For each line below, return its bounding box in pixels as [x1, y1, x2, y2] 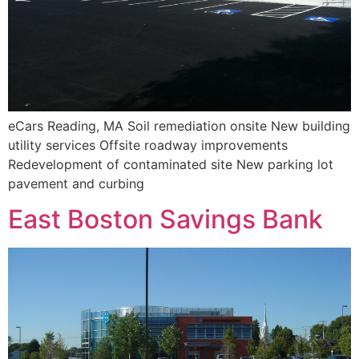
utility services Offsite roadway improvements [8, 136, 288, 153]
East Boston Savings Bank [8, 204, 323, 236]
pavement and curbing [8, 175, 144, 192]
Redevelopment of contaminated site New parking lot [8, 155, 333, 172]
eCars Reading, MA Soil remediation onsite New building [8, 117, 350, 134]
